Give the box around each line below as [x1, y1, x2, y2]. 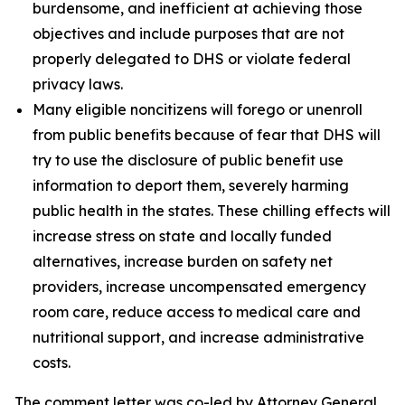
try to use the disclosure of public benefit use [33, 151, 344, 169]
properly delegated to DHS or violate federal [33, 50, 351, 68]
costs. [33, 353, 71, 372]
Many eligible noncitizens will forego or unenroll [33, 100, 363, 118]
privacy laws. [33, 75, 123, 93]
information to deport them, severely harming [33, 176, 349, 194]
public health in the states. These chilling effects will [33, 202, 391, 220]
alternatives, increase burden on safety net [33, 252, 333, 270]
